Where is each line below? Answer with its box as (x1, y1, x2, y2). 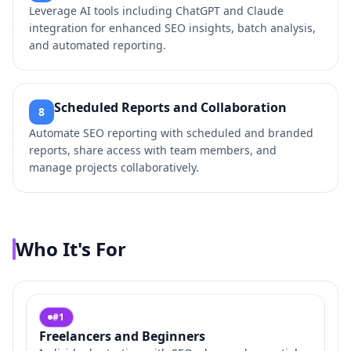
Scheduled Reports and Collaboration (54, 99, 287, 116)
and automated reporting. (29, 38, 166, 52)
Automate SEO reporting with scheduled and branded (29, 125, 313, 140)
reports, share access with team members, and (29, 143, 277, 157)
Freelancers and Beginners (39, 327, 205, 345)
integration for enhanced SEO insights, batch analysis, (29, 20, 316, 35)
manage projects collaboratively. (29, 160, 199, 175)
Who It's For (16, 236, 126, 262)
